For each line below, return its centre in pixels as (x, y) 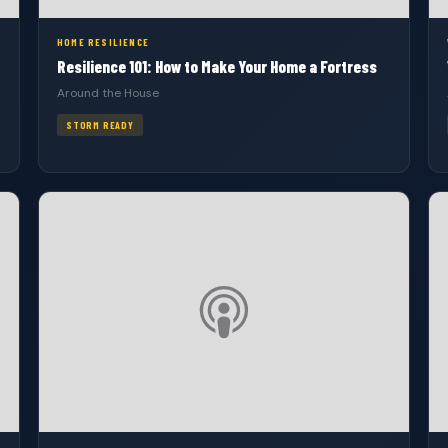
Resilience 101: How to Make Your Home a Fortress (217, 66)
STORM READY (100, 125)
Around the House (108, 93)
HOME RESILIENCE (103, 42)
